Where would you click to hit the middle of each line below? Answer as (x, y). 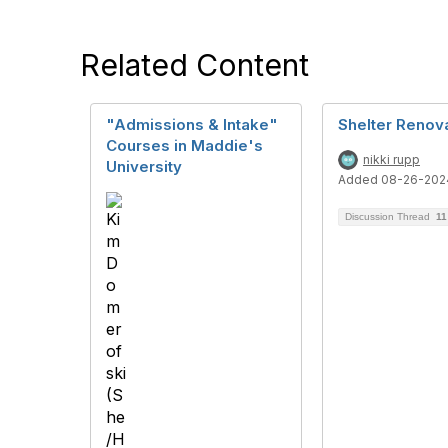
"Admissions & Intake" (192, 124)
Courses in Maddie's (184, 145)
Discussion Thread (389, 216)
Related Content (194, 65)
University (144, 166)
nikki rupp (391, 159)
